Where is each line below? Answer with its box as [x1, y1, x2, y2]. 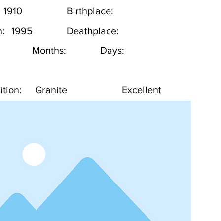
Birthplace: [67, 5, 113, 16]
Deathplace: [67, 25, 119, 36]
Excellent [122, 84, 161, 95]
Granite [35, 84, 67, 95]
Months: [32, 45, 66, 56]
